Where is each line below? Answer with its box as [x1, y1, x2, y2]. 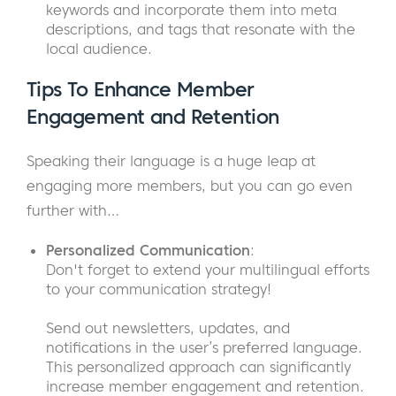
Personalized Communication [46, 241, 250, 260]
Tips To [27, 77, 94, 103]
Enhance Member [93, 77, 255, 103]
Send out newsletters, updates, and [46, 319, 290, 338]
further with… [27, 202, 119, 220]
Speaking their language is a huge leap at [27, 152, 316, 171]
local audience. [46, 40, 152, 58]
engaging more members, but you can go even [27, 177, 353, 195]
